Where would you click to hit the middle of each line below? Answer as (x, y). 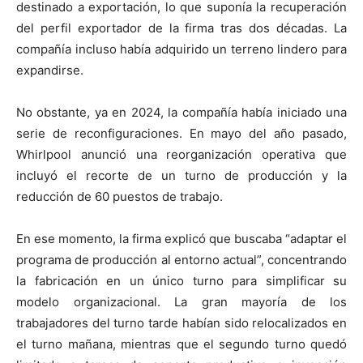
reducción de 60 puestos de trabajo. (120, 196)
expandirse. (50, 70)
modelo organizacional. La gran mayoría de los (181, 301)
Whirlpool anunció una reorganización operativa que (181, 154)
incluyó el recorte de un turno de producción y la (181, 175)
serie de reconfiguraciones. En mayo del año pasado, (181, 133)
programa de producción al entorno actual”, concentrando (181, 259)
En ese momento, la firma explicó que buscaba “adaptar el (181, 238)
